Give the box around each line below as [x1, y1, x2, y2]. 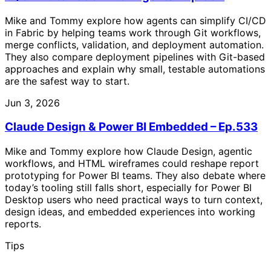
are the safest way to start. [5, 74, 129, 87]
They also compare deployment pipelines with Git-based [5, 50, 265, 63]
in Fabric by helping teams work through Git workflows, [5, 26, 261, 39]
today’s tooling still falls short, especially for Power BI [5, 181, 252, 194]
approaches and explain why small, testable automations [5, 62, 265, 75]
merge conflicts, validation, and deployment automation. [5, 38, 264, 51]
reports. [5, 217, 41, 230]
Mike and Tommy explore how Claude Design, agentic [5, 145, 252, 157]
